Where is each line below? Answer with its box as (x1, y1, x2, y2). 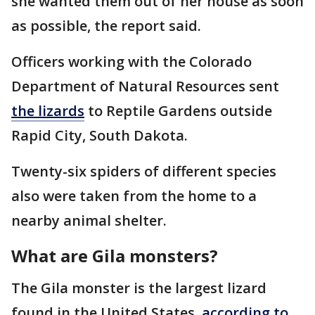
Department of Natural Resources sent (11, 77, 279, 96)
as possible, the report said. (11, 16, 201, 36)
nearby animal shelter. (11, 211, 167, 231)
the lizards (11, 101, 84, 121)
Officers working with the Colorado (11, 52, 252, 72)
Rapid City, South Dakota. (11, 126, 191, 146)
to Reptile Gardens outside (84, 101, 272, 121)
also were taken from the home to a (11, 186, 257, 206)
